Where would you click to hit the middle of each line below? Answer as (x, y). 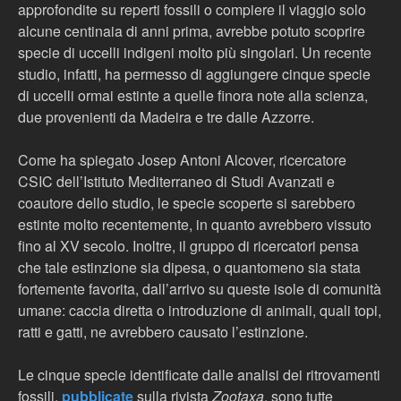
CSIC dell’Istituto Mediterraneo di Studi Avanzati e (176, 181)
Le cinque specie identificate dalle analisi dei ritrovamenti (199, 375)
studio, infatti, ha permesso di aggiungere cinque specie (194, 74)
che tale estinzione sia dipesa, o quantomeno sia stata (189, 267)
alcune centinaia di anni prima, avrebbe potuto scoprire (192, 31)
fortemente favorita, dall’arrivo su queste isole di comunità (200, 289)
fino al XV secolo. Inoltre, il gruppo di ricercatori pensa (188, 246)
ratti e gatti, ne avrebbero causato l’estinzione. (163, 332)
